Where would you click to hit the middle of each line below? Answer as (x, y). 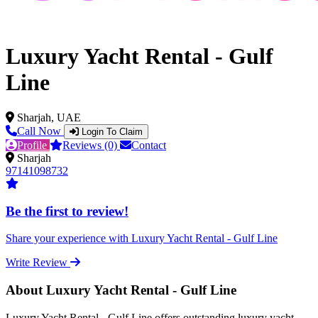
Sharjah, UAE (49, 117)
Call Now (40, 131)
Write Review (37, 263)
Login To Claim (112, 131)
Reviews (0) (91, 145)
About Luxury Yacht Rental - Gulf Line (121, 290)
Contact (149, 145)
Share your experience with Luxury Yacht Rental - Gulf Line (142, 238)
